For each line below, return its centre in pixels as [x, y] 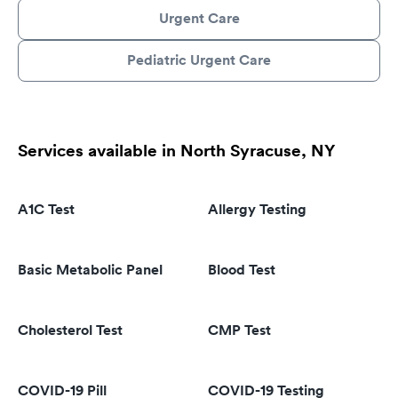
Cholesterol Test [70, 330]
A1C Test [46, 209]
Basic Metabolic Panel [90, 270]
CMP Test [239, 330]
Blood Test [242, 270]
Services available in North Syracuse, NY [176, 150]
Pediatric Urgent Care [199, 60]
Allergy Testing [257, 209]
